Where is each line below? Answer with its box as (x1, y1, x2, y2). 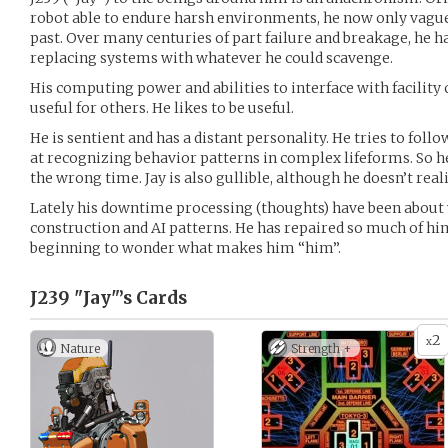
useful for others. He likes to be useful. (30, 99, 294, 117)
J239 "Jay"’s (30, 287, 132, 309)
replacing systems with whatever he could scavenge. (30, 49, 393, 67)
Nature (60, 341, 100, 356)
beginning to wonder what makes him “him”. (30, 239, 341, 257)
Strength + (291, 341, 352, 356)
